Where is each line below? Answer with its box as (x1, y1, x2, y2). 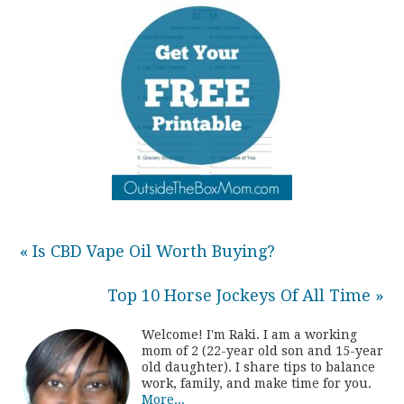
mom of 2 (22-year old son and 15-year (142, 344, 384, 359)
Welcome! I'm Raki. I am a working (142, 327, 358, 343)
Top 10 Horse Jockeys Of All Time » (106, 286, 384, 306)
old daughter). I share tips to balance (142, 360, 376, 375)
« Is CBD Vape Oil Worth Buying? (20, 242, 280, 262)
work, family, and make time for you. (142, 376, 372, 391)
